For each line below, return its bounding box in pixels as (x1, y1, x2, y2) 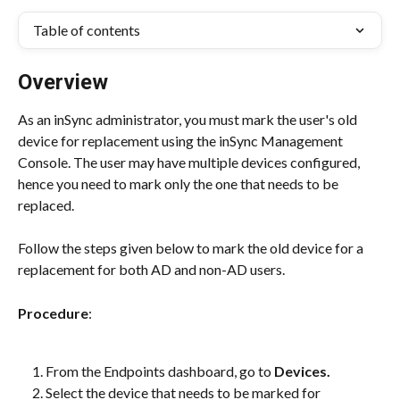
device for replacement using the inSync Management (18, 132, 346, 149)
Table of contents (33, 21, 140, 38)
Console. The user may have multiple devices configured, (18, 154, 362, 171)
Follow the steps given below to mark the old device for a (18, 239, 366, 257)
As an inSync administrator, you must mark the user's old (18, 111, 360, 128)
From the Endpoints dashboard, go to (46, 362, 271, 379)
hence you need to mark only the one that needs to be (18, 175, 341, 192)
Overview (18, 70, 108, 95)
